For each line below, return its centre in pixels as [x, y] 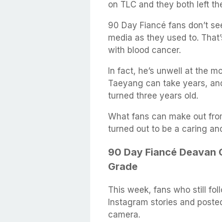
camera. [124, 214]
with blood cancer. [144, 50]
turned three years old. [153, 95]
